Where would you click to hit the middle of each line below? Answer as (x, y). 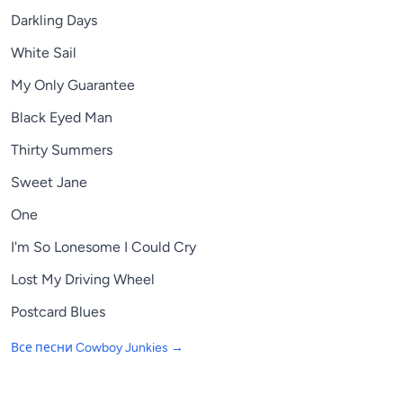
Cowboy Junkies (122, 348)
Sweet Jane (49, 183)
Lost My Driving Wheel (83, 280)
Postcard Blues (58, 312)
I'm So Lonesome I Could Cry (103, 247)
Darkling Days (54, 21)
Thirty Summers (62, 150)
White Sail (44, 53)
